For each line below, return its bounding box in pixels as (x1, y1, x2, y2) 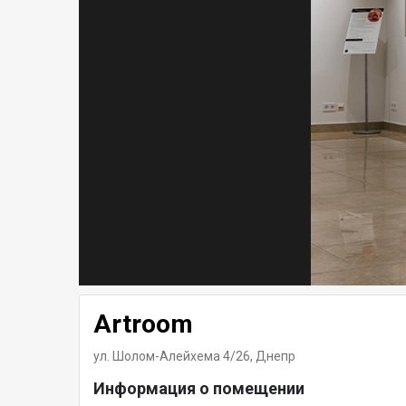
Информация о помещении (93, 379, 304, 399)
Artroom (93, 309, 193, 340)
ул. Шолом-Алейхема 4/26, (93, 349, 256, 364)
